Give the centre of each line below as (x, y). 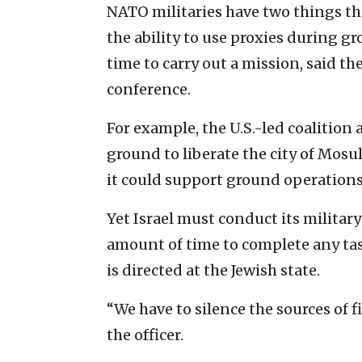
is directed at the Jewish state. (213, 270)
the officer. (145, 335)
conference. (149, 89)
